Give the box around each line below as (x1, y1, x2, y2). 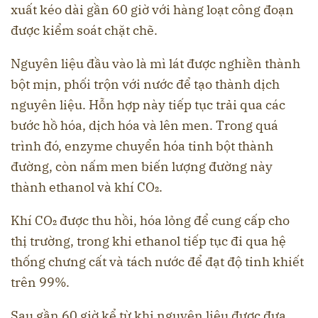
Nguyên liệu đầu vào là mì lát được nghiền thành (11, 55, 300, 72)
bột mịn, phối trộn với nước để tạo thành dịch (11, 76, 280, 93)
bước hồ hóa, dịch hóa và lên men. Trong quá (11, 117, 278, 134)
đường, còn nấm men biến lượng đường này (11, 158, 273, 175)
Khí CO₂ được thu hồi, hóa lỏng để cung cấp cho (11, 212, 290, 229)
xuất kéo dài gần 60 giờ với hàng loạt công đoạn (11, 1, 294, 18)
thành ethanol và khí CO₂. (11, 179, 163, 196)
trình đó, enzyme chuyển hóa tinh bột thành (11, 138, 273, 155)
